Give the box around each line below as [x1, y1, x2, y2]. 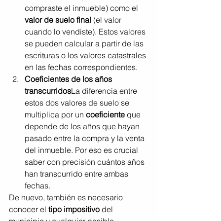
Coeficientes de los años [25, 74, 114, 84]
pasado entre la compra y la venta [25, 133, 147, 143]
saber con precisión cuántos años [25, 156, 147, 167]
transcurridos [25, 85, 71, 96]
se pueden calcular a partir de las [25, 38, 146, 48]
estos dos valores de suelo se [25, 97, 131, 108]
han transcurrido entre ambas [25, 168, 130, 179]
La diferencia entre [71, 85, 139, 96]
